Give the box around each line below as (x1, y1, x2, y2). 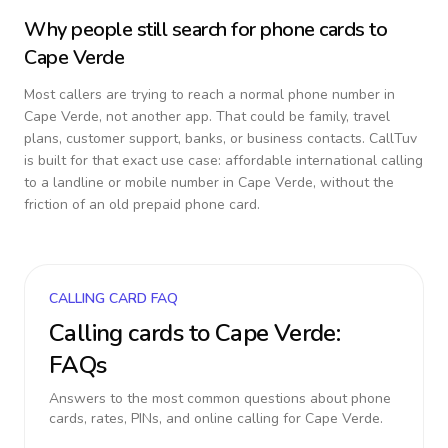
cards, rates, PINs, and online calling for (49, 409, 305, 428)
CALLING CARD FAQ (49, 289, 178, 308)
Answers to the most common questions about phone (49, 389, 391, 408)
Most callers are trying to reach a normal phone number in (24, 85, 395, 104)
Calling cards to (49, 317, 215, 349)
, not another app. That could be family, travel (99, 107, 390, 126)
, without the (313, 173, 394, 192)
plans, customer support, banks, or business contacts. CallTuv (24, 129, 417, 148)
